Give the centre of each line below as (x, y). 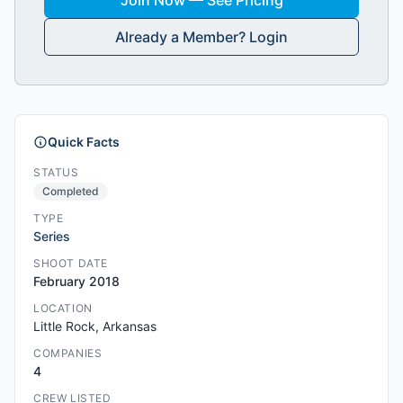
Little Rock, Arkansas (95, 326)
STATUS (56, 172)
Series (52, 236)
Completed (71, 191)
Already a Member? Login (201, 37)
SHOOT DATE (71, 263)
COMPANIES (68, 353)
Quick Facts (84, 142)
